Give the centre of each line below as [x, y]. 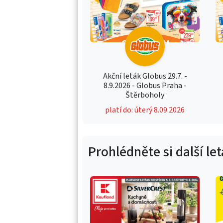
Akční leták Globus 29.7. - [145, 76]
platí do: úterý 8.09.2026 [145, 110]
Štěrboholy [145, 95]
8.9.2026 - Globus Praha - [145, 85]
